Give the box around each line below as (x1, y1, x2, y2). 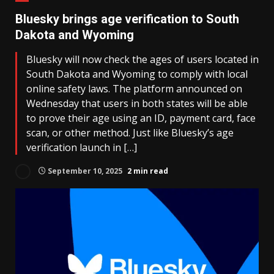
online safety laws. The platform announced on (26, 82, 242, 95)
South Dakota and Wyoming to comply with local (26, 67, 248, 81)
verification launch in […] (26, 141, 137, 154)
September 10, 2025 (46, 165, 124, 176)
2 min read (127, 165, 168, 176)
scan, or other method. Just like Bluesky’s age (26, 126, 234, 139)
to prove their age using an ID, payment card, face (26, 111, 256, 125)
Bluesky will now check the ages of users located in (26, 53, 259, 66)
